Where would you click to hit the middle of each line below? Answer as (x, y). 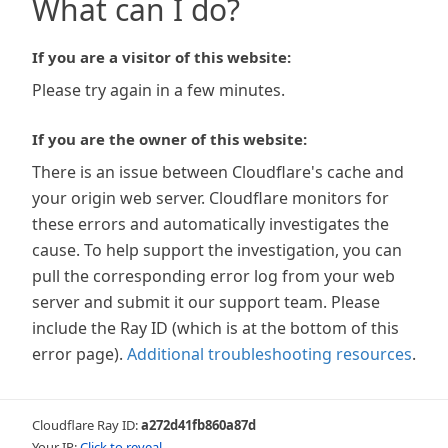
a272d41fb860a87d (198, 425)
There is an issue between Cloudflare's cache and (218, 172)
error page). (77, 354)
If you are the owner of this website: (169, 139)
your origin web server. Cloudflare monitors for (210, 198)
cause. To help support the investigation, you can (217, 250)
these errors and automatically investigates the (210, 224)
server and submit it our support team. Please (206, 302)
